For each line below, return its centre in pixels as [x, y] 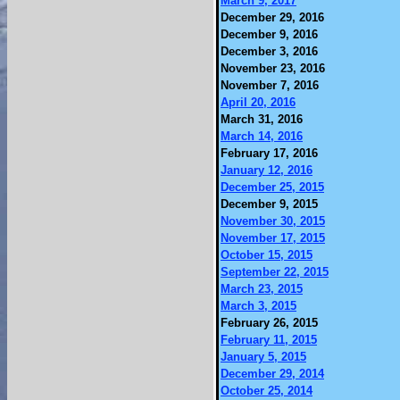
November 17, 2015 [273, 238]
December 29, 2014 [272, 374]
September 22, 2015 [275, 272]
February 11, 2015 [269, 340]
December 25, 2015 [272, 187]
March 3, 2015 [258, 306]
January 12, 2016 [267, 170]
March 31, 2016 [262, 119]
